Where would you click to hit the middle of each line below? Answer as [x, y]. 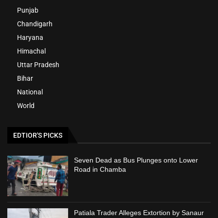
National [30, 92]
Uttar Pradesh [38, 64]
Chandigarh [35, 24]
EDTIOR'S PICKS [38, 135]
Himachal [31, 51]
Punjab [28, 10]
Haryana [30, 37]
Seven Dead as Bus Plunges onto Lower [136, 160]
